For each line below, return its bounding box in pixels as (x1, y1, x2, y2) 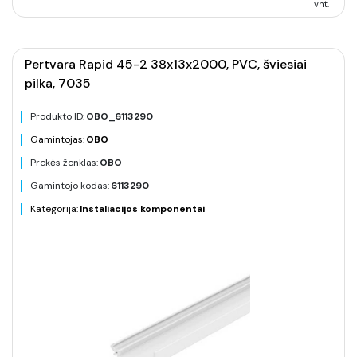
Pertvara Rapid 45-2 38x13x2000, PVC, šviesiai (25, 56, 307, 73)
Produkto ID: (30, 110, 84, 123)
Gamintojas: (30, 133, 84, 146)
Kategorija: (30, 202, 78, 215)
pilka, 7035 (25, 75, 91, 92)
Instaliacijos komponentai (80, 202, 205, 215)
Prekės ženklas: (30, 156, 98, 169)
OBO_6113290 (86, 110, 153, 123)
